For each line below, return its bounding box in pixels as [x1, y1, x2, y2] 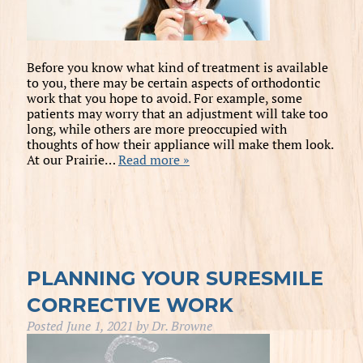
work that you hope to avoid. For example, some [26, 88, 302, 107]
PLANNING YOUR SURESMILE [26, 266, 323, 290]
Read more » [117, 150, 190, 169]
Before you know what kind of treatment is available [26, 58, 328, 76]
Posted [26, 316, 66, 335]
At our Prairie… [26, 150, 118, 169]
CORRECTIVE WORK [26, 293, 233, 317]
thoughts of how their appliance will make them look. [26, 135, 333, 153]
